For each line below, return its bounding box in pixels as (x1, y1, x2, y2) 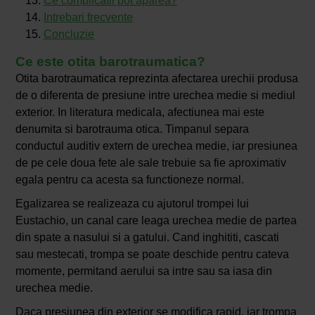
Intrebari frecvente (43, 11, 133, 24)
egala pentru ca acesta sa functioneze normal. (15, 174, 244, 186)
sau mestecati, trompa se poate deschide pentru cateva (15, 248, 289, 261)
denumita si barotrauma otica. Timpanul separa (15, 123, 249, 136)
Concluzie (43, 28, 94, 41)
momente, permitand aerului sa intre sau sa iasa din (15, 265, 272, 278)
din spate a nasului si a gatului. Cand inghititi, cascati (15, 231, 279, 244)
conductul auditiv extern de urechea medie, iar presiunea (15, 140, 297, 153)
